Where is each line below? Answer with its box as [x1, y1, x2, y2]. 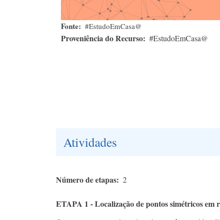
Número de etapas [56, 173, 116, 185]
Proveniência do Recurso [61, 32, 143, 44]
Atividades [63, 133, 117, 150]
